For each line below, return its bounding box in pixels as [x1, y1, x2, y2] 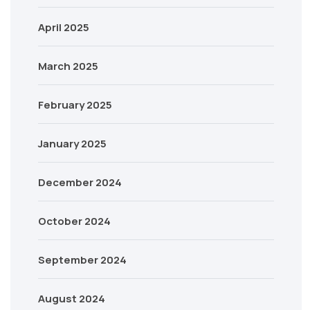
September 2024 [38, 253, 127, 267]
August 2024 [38, 291, 105, 306]
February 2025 [38, 98, 112, 112]
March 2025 [38, 59, 98, 73]
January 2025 [38, 136, 107, 151]
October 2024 [38, 214, 111, 228]
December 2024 [38, 175, 122, 190]
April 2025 [38, 20, 89, 35]
